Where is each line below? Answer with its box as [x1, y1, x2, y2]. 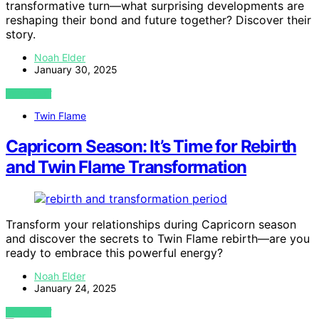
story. [6, 27, 36, 42]
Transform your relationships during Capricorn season [6, 217, 296, 232]
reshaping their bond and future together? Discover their [6, 13, 311, 28]
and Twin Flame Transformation [6, 157, 247, 178]
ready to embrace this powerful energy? [6, 246, 223, 261]
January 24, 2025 [34, 282, 117, 295]
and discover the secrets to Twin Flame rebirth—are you [6, 231, 310, 246]
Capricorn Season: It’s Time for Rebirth [6, 136, 297, 157]
